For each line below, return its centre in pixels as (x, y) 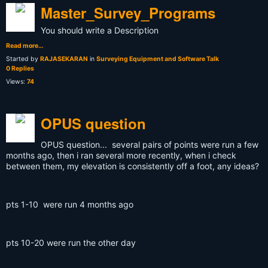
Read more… (25, 46)
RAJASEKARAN (64, 59)
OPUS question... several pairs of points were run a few (150, 145)
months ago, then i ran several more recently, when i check (121, 156)
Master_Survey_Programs (128, 13)
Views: (16, 82)
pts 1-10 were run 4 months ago (70, 205)
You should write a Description (100, 31)
